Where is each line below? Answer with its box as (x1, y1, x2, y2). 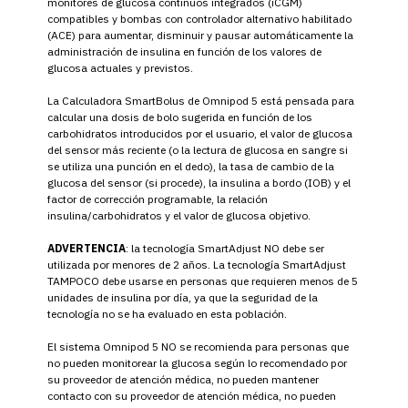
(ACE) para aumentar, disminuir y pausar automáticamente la (47, 27, 353, 42)
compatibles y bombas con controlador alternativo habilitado (47, 11, 352, 25)
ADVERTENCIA (47, 240, 126, 255)
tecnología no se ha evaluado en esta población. (47, 306, 287, 321)
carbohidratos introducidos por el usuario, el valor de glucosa (47, 126, 352, 140)
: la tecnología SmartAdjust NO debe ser (126, 240, 324, 255)
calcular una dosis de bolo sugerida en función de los (47, 109, 312, 124)
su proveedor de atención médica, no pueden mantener (47, 372, 319, 386)
